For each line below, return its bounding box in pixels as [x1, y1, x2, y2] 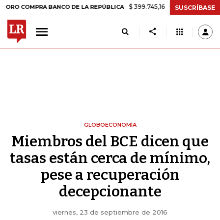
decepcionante [58, 183, 162, 200]
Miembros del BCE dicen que [11, 133, 209, 150]
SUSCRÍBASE [175, 3, 215, 11]
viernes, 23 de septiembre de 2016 [53, 208, 167, 216]
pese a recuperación [40, 166, 180, 184]
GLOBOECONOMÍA [83, 121, 137, 128]
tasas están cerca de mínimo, [10, 149, 210, 167]
